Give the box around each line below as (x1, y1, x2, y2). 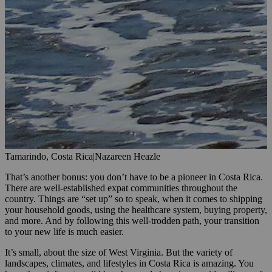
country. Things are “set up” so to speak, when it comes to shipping (5, 193, 262, 204)
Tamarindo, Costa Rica (5, 151, 93, 161)
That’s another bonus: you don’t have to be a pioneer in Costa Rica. (5, 171, 263, 182)
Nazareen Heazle (95, 151, 160, 161)
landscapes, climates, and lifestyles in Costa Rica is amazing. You (5, 257, 254, 268)
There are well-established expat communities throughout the (5, 182, 237, 193)
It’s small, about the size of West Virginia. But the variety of (5, 246, 233, 257)
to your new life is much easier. (5, 226, 124, 237)
